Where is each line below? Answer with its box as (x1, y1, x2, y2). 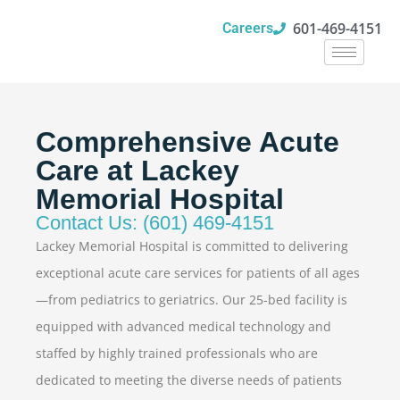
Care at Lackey (36, 154, 239, 187)
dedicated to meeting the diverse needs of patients (36, 371, 342, 388)
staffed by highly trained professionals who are (36, 345, 318, 362)
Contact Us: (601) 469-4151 (36, 212, 274, 234)
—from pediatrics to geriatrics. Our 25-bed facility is (36, 291, 347, 308)
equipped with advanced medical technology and (36, 318, 331, 335)
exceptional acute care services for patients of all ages (36, 264, 360, 281)
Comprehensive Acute (36, 126, 339, 158)
